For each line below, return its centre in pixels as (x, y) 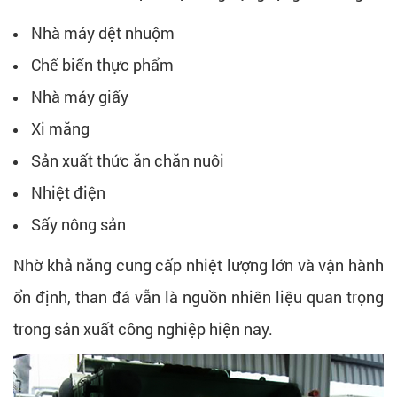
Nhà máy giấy (80, 96)
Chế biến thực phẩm (102, 64)
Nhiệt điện (68, 192)
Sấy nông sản (78, 224)
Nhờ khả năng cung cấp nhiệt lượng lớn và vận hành (198, 265)
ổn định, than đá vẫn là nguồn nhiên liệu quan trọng (198, 296)
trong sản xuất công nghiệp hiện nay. (143, 328)
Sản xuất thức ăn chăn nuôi (128, 160)
